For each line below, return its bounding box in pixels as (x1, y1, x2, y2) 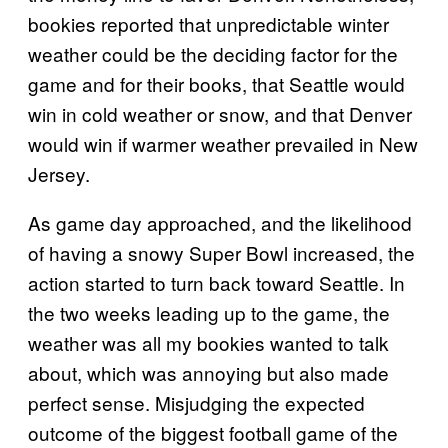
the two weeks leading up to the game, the (28, 299, 390, 326)
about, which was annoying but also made (28, 359, 389, 386)
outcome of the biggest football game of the (28, 419, 398, 446)
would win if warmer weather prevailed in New (28, 130, 418, 157)
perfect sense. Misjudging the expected (28, 389, 365, 416)
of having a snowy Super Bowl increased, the (28, 239, 415, 266)
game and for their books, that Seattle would (28, 70, 405, 97)
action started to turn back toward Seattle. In (28, 269, 405, 296)
